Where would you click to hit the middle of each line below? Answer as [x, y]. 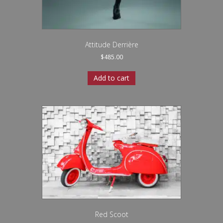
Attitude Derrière [111, 44]
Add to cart [111, 78]
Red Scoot [111, 214]
